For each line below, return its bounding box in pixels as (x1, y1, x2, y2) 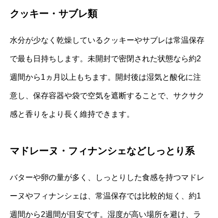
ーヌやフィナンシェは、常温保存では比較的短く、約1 (10, 191, 201, 200)
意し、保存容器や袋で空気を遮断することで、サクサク (10, 91, 204, 100)
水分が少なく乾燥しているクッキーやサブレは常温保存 (10, 36, 204, 44)
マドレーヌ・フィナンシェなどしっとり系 (10, 145, 195, 156)
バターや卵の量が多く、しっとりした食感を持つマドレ (10, 173, 204, 182)
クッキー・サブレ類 (10, 8, 97, 19)
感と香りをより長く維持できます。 (10, 109, 134, 118)
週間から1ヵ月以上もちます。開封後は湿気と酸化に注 (10, 73, 201, 81)
